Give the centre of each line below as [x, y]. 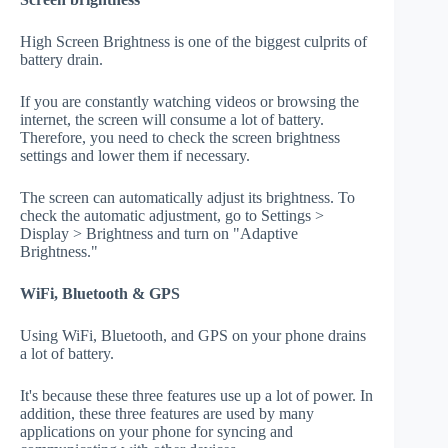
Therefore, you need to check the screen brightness [180, 138]
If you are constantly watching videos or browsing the [189, 102]
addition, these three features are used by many [167, 414]
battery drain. [61, 60]
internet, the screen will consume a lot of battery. [172, 120]
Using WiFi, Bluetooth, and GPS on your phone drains [193, 336]
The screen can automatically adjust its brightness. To [187, 198]
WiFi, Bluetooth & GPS [100, 294]
